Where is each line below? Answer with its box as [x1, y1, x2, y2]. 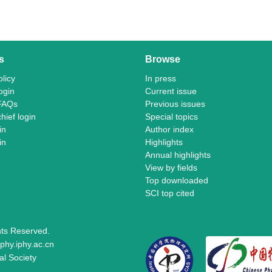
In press [145, 73, 176, 83]
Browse [145, 54, 180, 64]
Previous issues [145, 99, 205, 109]
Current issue [145, 86, 197, 96]
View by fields [145, 163, 197, 172]
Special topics [145, 112, 198, 121]
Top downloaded [145, 175, 208, 185]
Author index [145, 124, 194, 134]
